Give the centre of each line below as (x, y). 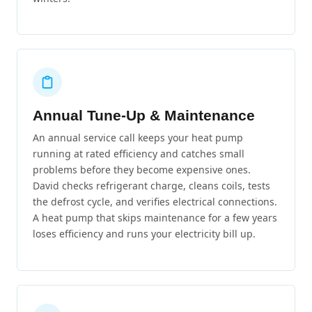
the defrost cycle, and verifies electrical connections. (155, 202)
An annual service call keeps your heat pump (138, 138)
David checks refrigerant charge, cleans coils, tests (151, 186)
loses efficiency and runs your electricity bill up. (144, 234)
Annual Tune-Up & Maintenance (144, 116)
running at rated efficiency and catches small (139, 154)
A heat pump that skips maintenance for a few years (155, 218)
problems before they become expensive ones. (142, 170)
